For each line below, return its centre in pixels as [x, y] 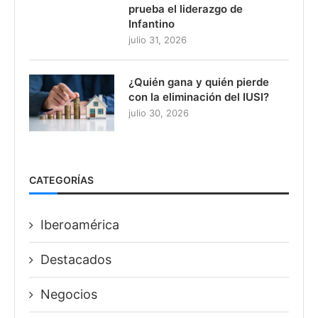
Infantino [152, 23]
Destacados [76, 259]
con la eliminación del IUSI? [199, 97]
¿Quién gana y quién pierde [199, 82]
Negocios [69, 294]
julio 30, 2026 [159, 113]
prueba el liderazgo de [186, 9]
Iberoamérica [80, 224]
